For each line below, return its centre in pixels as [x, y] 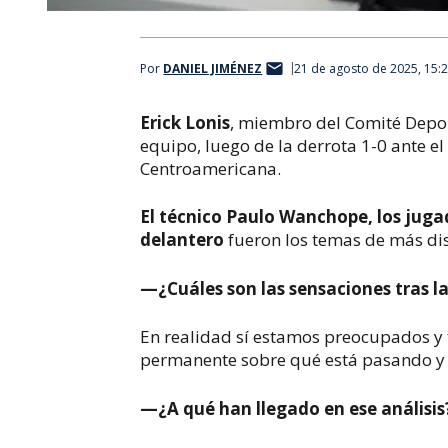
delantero [182, 239]
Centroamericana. [211, 168]
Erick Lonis [185, 122]
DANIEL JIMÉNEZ [213, 68]
